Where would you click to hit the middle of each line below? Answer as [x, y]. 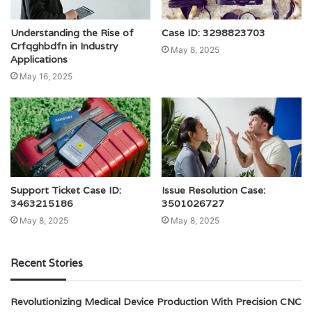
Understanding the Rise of [72, 33]
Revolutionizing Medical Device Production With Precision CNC [156, 301]
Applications [39, 60]
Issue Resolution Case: [213, 190]
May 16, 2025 [46, 77]
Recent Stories [47, 263]
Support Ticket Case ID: [66, 190]
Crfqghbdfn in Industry [64, 46]
